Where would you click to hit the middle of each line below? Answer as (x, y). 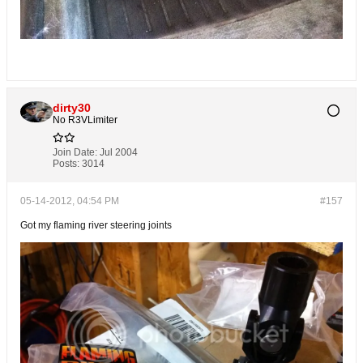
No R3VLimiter (85, 120)
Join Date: (75, 152)
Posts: (66, 163)
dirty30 (72, 107)
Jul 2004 (119, 152)
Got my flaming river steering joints (96, 225)
